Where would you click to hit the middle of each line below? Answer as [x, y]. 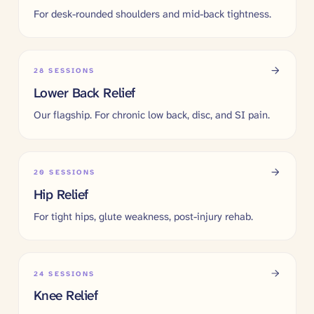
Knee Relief [66, 296]
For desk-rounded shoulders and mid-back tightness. [152, 14]
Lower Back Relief [84, 93]
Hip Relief [61, 194]
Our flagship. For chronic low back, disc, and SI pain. [151, 115]
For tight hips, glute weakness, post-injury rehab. [143, 217]
